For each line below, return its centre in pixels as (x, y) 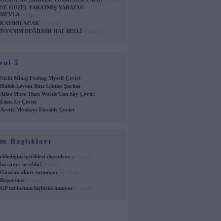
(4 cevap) (51, 165)
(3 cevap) (34, 180)
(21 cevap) (68, 172)
